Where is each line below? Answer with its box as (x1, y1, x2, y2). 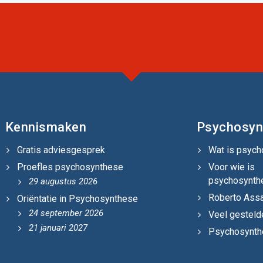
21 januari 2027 (28, 222, 87, 233)
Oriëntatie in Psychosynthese (16, 193, 138, 204)
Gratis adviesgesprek (16, 144, 105, 156)
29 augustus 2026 (28, 176, 97, 187)
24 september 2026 (28, 208, 103, 218)
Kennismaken (5, 120, 86, 134)
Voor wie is (208, 161, 255, 173)
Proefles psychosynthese (16, 161, 123, 173)
